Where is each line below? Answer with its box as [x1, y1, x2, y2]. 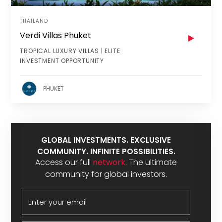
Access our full [35, 156, 93, 168]
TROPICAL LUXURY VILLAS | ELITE [20, 47, 120, 55]
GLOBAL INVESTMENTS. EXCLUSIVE [41, 134, 171, 145]
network [93, 156, 125, 168]
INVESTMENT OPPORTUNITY [20, 56, 104, 65]
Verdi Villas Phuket [20, 30, 92, 42]
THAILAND [20, 17, 49, 25]
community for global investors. [45, 168, 167, 180]
